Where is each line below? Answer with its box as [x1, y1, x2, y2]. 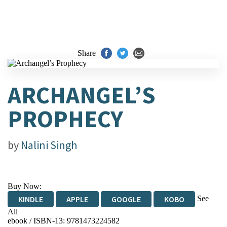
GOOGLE [111, 194, 141, 204]
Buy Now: [8, 182, 42, 191]
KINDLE [18, 194, 43, 204]
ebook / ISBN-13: [8, 216, 67, 225]
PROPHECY [8, 104, 123, 134]
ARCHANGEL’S [8, 80, 156, 110]
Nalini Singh [21, 138, 77, 152]
